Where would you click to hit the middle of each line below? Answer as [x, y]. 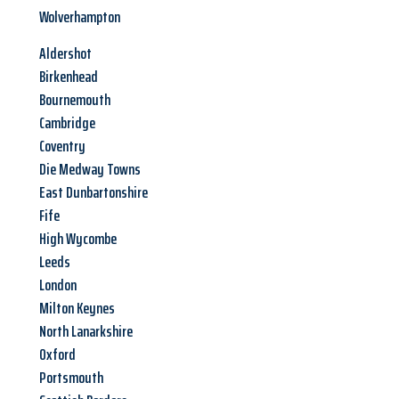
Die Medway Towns [90, 170]
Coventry [62, 147]
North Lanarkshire [86, 332]
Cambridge [67, 123]
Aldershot [65, 54]
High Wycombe [78, 239]
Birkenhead [69, 77]
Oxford [57, 355]
